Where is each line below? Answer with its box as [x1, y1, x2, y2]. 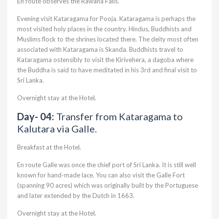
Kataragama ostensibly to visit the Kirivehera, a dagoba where [17, 56, 194, 64]
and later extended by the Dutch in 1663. [17, 192, 134, 199]
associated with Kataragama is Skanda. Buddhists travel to [17, 45, 183, 53]
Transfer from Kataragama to [56, 110, 183, 122]
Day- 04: [17, 110, 56, 122]
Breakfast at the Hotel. [17, 143, 81, 151]
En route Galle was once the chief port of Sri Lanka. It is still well [17, 161, 196, 169]
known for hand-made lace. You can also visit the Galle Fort [17, 171, 185, 179]
